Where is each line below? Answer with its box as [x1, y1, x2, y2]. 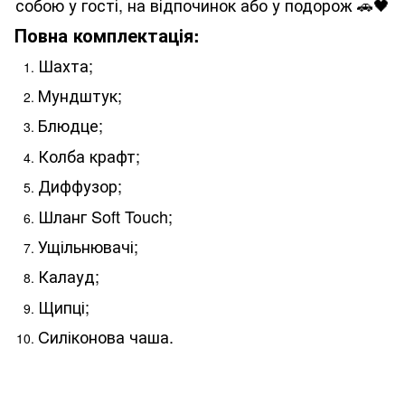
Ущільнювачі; [38, 233, 138, 258]
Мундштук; [38, 82, 122, 107]
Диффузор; [38, 174, 122, 198]
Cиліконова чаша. [38, 325, 174, 349]
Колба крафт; [38, 143, 140, 167]
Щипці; [38, 294, 89, 318]
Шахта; [38, 52, 93, 77]
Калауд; [38, 264, 99, 288]
